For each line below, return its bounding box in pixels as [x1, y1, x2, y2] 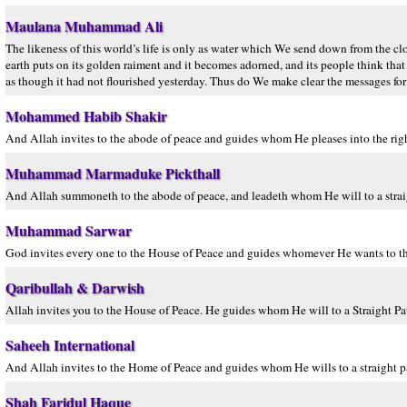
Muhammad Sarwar [5, 220, 132, 241]
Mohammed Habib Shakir [5, 105, 167, 126]
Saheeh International [5, 334, 134, 355]
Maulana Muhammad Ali [5, 15, 163, 36]
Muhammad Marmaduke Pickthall [5, 163, 220, 184]
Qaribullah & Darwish [5, 277, 144, 298]
